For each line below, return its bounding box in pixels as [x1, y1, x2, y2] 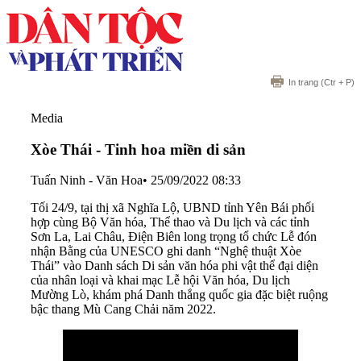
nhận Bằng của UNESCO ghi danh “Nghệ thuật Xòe [31, 244, 301, 259]
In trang [288, 77, 318, 87]
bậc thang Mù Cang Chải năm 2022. [31, 302, 216, 317]
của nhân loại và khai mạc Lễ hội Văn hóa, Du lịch [31, 273, 290, 288]
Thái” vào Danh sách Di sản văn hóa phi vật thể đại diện [31, 259, 318, 273]
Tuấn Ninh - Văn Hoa [31, 173, 143, 188]
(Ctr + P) [318, 77, 355, 87]
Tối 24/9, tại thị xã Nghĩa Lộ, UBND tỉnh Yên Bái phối [31, 201, 314, 215]
